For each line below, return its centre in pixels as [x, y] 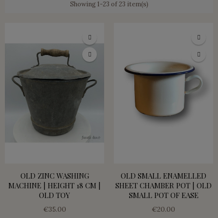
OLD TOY [54, 195]
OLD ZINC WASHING [54, 176]
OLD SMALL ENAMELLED [163, 176]
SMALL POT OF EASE [163, 195]
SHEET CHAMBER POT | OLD [163, 186]
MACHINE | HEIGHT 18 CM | [54, 186]
